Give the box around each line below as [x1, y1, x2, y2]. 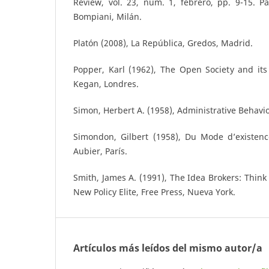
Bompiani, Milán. [73, 11, 142, 23]
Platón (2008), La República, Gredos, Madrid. [73, 37, 253, 49]
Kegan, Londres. [73, 78, 139, 90]
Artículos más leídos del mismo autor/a [73, 241, 262, 255]
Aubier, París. [73, 145, 127, 157]
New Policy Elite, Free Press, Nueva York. [73, 186, 235, 198]
